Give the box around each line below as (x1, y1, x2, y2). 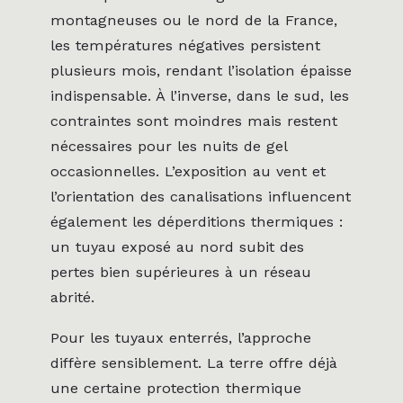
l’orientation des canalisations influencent (50, 188, 351, 206)
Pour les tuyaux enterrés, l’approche (50, 328, 311, 346)
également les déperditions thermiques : (50, 213, 343, 231)
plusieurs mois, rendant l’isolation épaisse (50, 62, 352, 80)
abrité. (50, 289, 94, 307)
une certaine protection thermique (50, 379, 301, 397)
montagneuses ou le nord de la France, (50, 12, 337, 30)
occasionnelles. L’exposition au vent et (50, 163, 326, 181)
